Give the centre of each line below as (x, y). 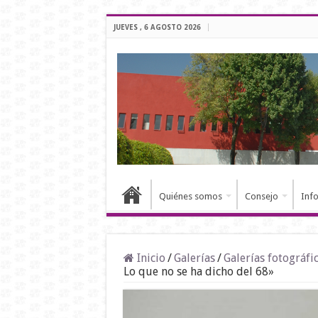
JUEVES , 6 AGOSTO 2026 (157, 27)
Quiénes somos (190, 197)
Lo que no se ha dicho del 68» (198, 272)
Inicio (149, 258)
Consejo (261, 197)
